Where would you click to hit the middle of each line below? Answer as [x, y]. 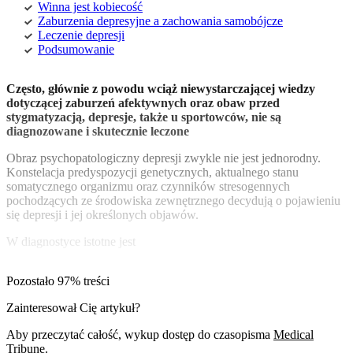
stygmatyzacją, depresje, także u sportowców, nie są [144, 117]
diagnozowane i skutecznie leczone [98, 132]
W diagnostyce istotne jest [71, 242]
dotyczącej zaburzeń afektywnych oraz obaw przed [143, 103]
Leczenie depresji [81, 35]
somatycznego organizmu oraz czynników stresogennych [148, 187]
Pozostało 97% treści [58, 281]
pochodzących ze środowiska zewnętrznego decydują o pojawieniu [173, 201]
